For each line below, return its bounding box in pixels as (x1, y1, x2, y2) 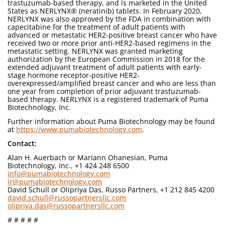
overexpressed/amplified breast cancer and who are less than (8, 78, 216, 88)
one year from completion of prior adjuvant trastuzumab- (8, 86, 201, 96)
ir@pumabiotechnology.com (8, 177, 102, 186)
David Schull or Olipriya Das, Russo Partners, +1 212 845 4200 (8, 185, 214, 194)
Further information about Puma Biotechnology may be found (8, 117, 215, 126)
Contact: (8, 139, 37, 148)
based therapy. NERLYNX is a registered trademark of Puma (8, 94, 208, 104)
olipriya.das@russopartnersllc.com (8, 201, 125, 210)
